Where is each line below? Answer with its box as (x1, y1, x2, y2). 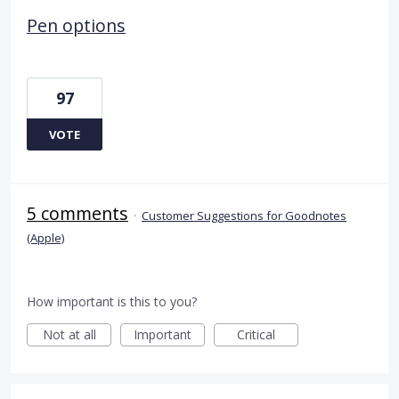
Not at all (42, 326, 96, 344)
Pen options (27, 13, 126, 38)
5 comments (27, 201, 128, 226)
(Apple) (27, 230, 64, 247)
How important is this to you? (27, 293, 197, 311)
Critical (237, 326, 275, 344)
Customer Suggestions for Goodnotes (142, 208, 346, 224)
